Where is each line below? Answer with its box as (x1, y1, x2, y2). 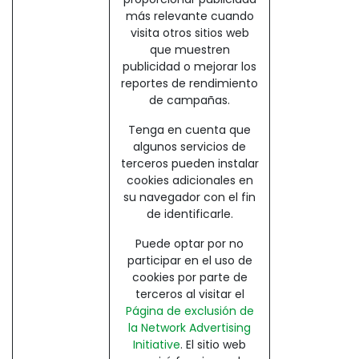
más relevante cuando (125, 8, 254, 25)
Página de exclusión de (125, 303, 254, 320)
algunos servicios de (133, 139, 246, 155)
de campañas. (149, 92, 230, 109)
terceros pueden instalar (120, 155, 259, 172)
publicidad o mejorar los (123, 58, 256, 75)
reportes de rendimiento (121, 75, 258, 92)
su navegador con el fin (123, 189, 256, 206)
